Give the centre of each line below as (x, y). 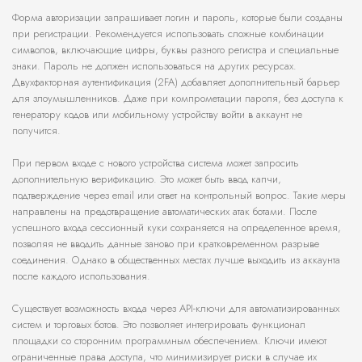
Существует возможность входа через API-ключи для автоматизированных (176, 309)
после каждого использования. (81, 276)
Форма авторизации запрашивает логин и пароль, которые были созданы (177, 18)
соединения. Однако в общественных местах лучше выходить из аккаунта (176, 260)
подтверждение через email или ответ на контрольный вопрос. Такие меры (179, 196)
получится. (36, 131)
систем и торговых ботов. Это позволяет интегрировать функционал (159, 325)
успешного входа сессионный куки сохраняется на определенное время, (177, 228)
